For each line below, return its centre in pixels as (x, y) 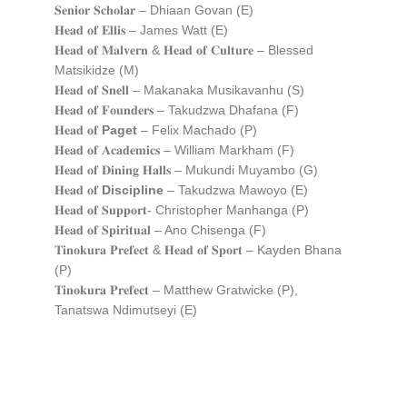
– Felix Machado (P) (197, 130)
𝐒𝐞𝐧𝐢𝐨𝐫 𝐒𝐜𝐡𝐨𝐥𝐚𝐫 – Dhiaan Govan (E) (154, 10)
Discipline (133, 190)
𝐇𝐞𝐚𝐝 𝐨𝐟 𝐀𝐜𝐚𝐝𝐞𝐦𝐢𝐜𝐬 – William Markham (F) (174, 150)
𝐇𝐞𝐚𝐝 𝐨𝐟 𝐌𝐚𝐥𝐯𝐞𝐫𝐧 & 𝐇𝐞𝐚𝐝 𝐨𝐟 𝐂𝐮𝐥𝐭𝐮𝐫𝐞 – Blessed (184, 50)
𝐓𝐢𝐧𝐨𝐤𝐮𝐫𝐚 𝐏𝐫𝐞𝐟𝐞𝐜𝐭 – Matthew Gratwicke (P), (176, 290)
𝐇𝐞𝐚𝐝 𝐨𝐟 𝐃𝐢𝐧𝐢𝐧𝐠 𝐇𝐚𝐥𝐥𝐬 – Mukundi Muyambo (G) (186, 170)
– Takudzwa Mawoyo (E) (236, 190)
